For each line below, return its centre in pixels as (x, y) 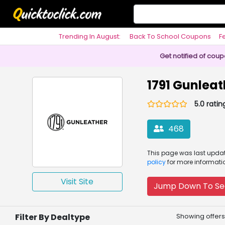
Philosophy (81, 54)
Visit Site (77, 182)
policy (156, 162)
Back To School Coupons (170, 37)
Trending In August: (90, 37)
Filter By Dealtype (52, 217)
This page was (170, 153)
